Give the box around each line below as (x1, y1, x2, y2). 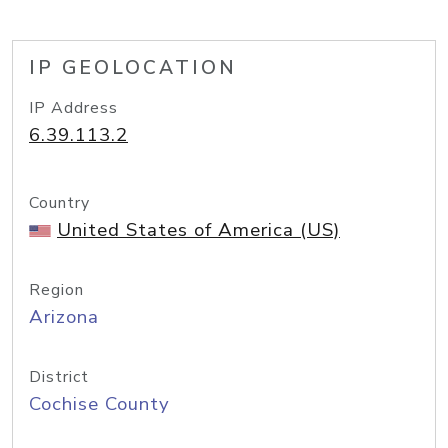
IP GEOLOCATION (29, 55, 237, 81)
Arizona (29, 304, 99, 330)
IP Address (29, 97, 118, 119)
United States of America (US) (57, 217, 340, 243)
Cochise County (29, 391, 170, 417)
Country (29, 192, 90, 214)
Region (29, 279, 84, 301)
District (29, 366, 89, 388)
